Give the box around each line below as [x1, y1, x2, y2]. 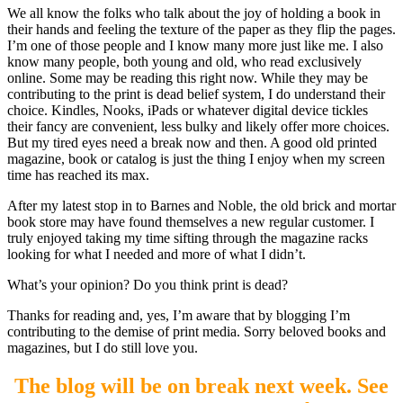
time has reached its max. [7, 166, 149, 183]
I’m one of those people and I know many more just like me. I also [7, 37, 383, 53]
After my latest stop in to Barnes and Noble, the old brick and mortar [7, 197, 396, 213]
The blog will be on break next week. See [14, 373, 389, 398]
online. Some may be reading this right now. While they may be [7, 69, 368, 85]
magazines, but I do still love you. [7, 339, 198, 355]
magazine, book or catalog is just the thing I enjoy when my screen [7, 150, 385, 166]
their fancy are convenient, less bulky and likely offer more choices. [7, 118, 390, 134]
